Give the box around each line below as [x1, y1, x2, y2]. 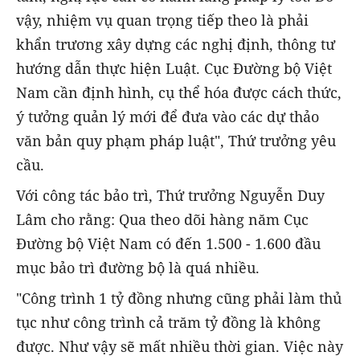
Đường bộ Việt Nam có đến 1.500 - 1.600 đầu [16, 234, 321, 254]
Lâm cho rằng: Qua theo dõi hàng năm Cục [16, 210, 309, 230]
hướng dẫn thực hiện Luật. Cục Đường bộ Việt [16, 59, 332, 79]
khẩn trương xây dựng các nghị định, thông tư [16, 35, 335, 55]
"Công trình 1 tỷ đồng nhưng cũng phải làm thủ [16, 288, 342, 309]
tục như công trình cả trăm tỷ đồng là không [16, 313, 321, 333]
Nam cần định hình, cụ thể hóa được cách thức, [16, 83, 342, 103]
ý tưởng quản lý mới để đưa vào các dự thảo [16, 107, 319, 127]
